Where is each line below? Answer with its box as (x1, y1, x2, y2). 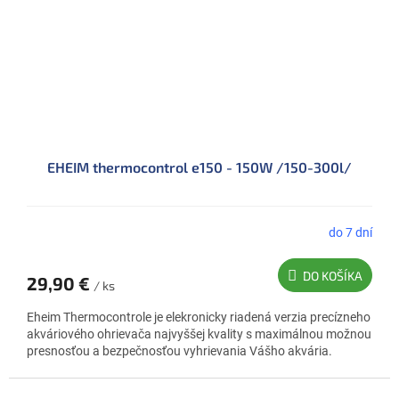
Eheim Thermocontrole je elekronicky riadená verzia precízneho (27, 310, 370, 325)
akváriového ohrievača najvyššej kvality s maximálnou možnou (27, 327, 371, 342)
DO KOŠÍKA (303, 268, 362, 284)
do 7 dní (329, 224, 372, 240)
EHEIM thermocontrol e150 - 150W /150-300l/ (47, 159, 352, 176)
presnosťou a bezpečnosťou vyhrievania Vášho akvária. (27, 344, 332, 359)
